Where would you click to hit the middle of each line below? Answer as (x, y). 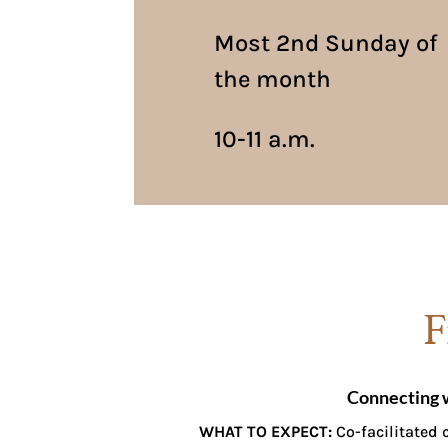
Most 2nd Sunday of (325, 43)
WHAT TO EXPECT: (265, 432)
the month (272, 79)
